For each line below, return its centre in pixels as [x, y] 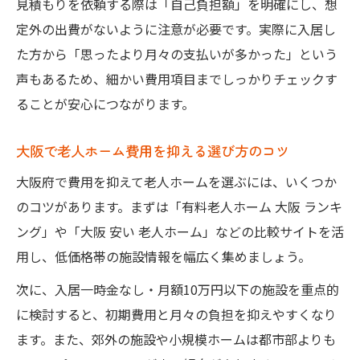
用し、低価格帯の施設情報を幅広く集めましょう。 [164, 256]
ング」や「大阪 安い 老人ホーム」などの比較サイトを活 [180, 231]
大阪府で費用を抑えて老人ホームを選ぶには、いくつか [176, 181]
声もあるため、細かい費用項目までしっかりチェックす [177, 78]
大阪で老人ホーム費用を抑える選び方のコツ [153, 150]
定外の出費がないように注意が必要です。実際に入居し [176, 29]
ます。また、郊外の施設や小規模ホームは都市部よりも [176, 339]
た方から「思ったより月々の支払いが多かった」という [177, 53]
